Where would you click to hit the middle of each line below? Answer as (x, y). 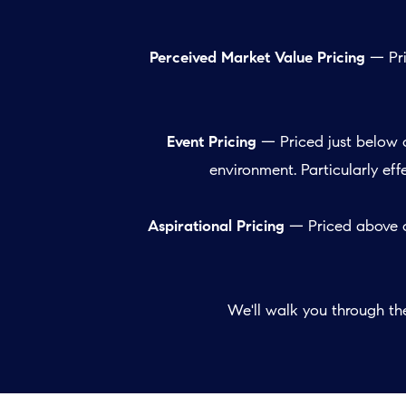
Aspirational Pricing (218, 227)
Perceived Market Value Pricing (259, 58)
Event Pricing (213, 142)
